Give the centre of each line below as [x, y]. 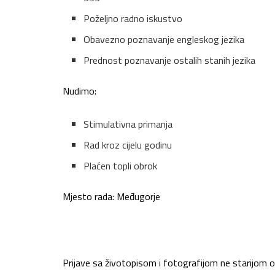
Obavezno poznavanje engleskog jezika [164, 40]
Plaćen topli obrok [121, 166]
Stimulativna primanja [128, 124]
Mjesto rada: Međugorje [111, 197]
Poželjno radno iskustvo [133, 19]
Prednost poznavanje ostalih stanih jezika [170, 60]
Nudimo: [79, 91]
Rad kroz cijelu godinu [128, 145]
